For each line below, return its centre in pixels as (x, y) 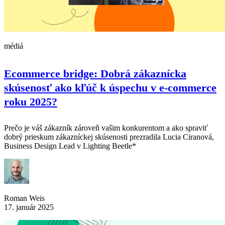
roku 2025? (31, 102)
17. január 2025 (29, 207)
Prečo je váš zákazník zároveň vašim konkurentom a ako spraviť (106, 128)
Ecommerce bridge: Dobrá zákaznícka (95, 74)
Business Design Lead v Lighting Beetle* (70, 146)
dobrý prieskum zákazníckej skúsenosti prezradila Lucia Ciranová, (109, 137)
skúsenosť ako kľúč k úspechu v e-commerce (110, 88)
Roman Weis (24, 198)
